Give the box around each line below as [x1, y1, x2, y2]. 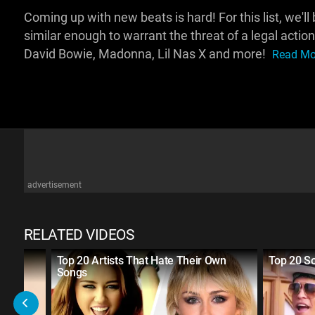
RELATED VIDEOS [23, 226, 134, 244]
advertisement [27, 180, 82, 191]
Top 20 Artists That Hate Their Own [56, 254, 226, 268]
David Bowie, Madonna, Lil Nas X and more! [23, 47, 269, 62]
